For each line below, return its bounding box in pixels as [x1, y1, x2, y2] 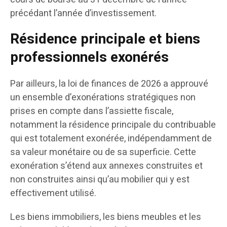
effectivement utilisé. [10, 186, 96, 201]
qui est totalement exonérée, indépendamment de [10, 132, 212, 146]
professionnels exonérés [10, 47, 169, 68]
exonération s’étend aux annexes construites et [10, 159, 203, 173]
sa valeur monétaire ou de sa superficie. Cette [10, 145, 196, 160]
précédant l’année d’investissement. [10, 7, 157, 21]
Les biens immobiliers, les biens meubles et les [10, 210, 201, 224]
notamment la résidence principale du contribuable [10, 118, 216, 132]
